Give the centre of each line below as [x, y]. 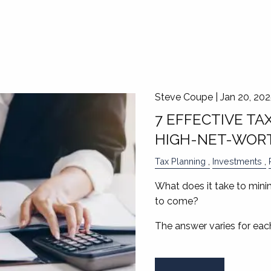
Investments [237, 162]
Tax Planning [180, 162]
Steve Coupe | [187, 97]
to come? [176, 201]
